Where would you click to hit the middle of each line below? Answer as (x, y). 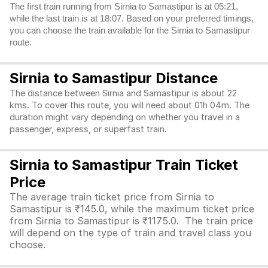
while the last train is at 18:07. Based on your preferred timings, (132, 19)
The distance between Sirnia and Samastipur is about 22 (123, 93)
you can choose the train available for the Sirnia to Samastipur (130, 31)
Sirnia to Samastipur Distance (114, 78)
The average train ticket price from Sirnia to (112, 197)
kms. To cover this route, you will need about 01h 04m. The (130, 105)
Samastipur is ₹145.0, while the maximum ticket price (132, 209)
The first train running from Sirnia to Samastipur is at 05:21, (124, 7)
